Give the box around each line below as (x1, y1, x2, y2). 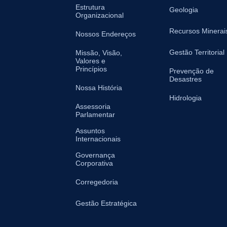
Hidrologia (169, 93, 202, 102)
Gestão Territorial (169, 48, 224, 56)
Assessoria (75, 102, 110, 110)
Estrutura (75, 3, 105, 11)
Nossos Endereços (75, 29, 136, 38)
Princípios (75, 64, 107, 73)
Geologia (169, 5, 198, 14)
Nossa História (75, 83, 122, 92)
